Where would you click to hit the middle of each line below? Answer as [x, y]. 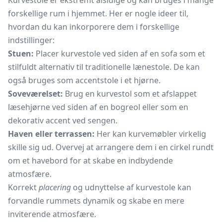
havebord [50, 161]
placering [55, 187]
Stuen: [21, 54]
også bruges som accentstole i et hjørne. [84, 80]
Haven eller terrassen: [51, 134]
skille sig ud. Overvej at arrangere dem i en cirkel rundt [111, 147]
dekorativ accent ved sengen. [63, 120]
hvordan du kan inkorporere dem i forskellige [94, 27]
